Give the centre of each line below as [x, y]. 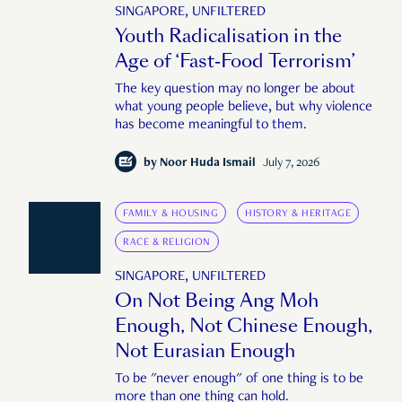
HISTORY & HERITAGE [298, 214]
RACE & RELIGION [167, 243]
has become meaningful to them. [211, 126]
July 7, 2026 [291, 164]
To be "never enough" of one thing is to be [239, 380]
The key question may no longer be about [235, 90]
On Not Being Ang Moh [217, 301]
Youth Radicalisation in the [228, 36]
